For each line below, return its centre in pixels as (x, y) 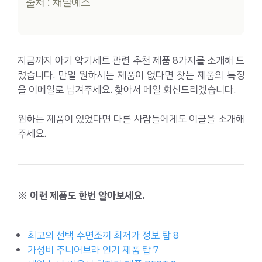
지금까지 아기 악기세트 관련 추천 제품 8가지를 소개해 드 (131, 60)
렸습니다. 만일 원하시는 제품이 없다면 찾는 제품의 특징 (131, 75)
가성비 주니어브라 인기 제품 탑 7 (93, 250)
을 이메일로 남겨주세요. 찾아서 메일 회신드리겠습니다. (127, 89)
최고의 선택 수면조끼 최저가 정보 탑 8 (103, 235)
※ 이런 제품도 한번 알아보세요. (81, 196)
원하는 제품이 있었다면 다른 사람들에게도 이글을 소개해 (131, 119)
